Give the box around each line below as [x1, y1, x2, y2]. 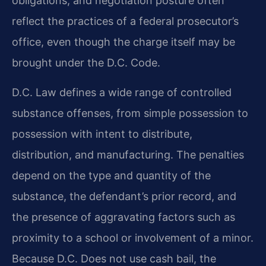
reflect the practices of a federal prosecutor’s [12, 15, 239, 28]
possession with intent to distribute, [12, 127, 192, 140]
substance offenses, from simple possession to [12, 106, 248, 119]
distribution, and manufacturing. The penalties [12, 148, 244, 161]
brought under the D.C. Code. [12, 56, 160, 69]
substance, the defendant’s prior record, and [12, 189, 236, 202]
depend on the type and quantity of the [12, 169, 211, 182]
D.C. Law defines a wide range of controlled [12, 85, 232, 99]
